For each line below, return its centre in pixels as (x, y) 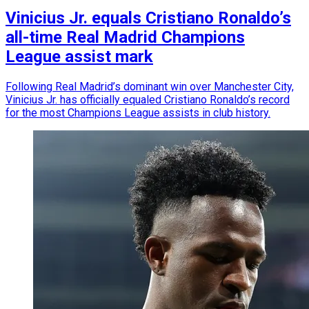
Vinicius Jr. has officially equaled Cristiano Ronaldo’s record (148, 100)
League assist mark (79, 57)
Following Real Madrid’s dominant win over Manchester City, (150, 87)
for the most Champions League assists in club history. (138, 113)
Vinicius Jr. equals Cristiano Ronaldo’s (148, 18)
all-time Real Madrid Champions (125, 38)
